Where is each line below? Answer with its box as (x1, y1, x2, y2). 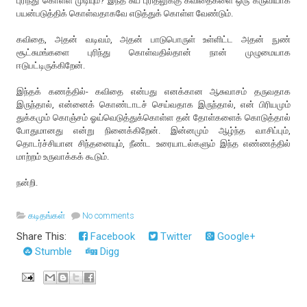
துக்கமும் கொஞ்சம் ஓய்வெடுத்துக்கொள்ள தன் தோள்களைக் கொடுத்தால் (16, 112, 291, 123)
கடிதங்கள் (28, 210, 66, 221)
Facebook (88, 230, 136, 243)
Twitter (158, 230, 193, 243)
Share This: (16, 230, 73, 243)
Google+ (214, 230, 256, 243)
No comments (82, 210, 135, 221)
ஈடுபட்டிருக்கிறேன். (16, 60, 88, 71)
